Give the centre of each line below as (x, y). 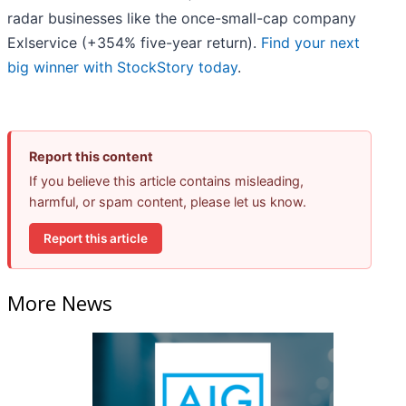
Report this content (91, 157)
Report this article (96, 238)
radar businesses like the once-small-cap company (182, 19)
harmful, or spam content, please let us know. (168, 202)
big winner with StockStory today (122, 68)
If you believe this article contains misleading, (166, 181)
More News (60, 302)
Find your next (310, 43)
